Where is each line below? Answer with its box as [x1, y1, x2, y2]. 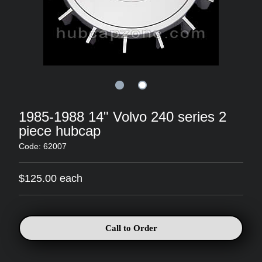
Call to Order [105, 223, 157, 233]
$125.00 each [19, 173, 82, 184]
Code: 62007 [19, 142, 67, 151]
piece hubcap [19, 123, 101, 139]
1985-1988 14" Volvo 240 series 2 [19, 109, 226, 125]
